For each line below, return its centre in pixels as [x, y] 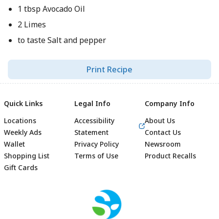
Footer [130, 205]
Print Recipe [109, 69]
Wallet [14, 144]
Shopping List [27, 156]
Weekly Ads [23, 132]
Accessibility [94, 120]
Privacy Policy [97, 144]
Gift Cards [21, 167]
